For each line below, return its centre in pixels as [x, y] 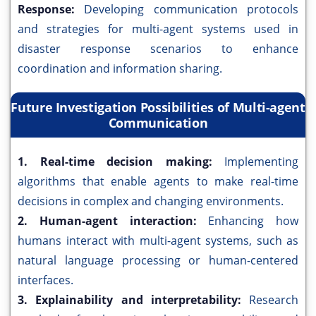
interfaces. [45, 280]
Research [274, 300]
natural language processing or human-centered [158, 261]
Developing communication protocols [192, 10]
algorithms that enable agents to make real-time [158, 182]
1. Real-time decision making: [121, 162]
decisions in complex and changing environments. [151, 201]
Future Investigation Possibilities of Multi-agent [158, 108]
